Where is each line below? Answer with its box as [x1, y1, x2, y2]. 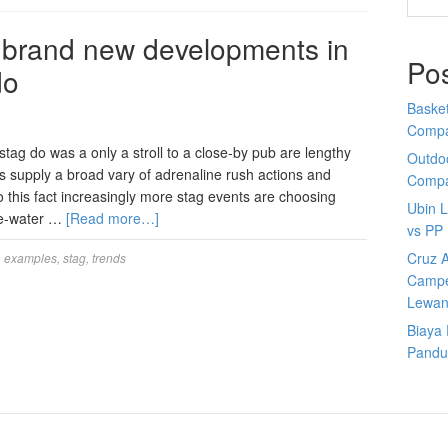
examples [4, 249, 57, 266]
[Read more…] [66, 208, 159, 228]
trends [92, 249, 126, 266]
